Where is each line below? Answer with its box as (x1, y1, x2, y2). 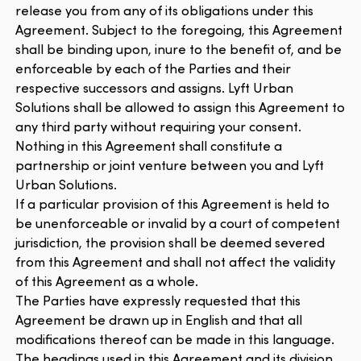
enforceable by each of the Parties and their (15, 59, 292, 78)
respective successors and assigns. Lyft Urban (15, 78, 294, 98)
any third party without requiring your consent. (15, 117, 302, 136)
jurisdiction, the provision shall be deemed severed (15, 233, 326, 252)
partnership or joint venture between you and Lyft (15, 156, 325, 175)
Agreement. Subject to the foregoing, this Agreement (15, 20, 343, 39)
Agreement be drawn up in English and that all (15, 310, 303, 330)
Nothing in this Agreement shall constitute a (15, 136, 283, 156)
